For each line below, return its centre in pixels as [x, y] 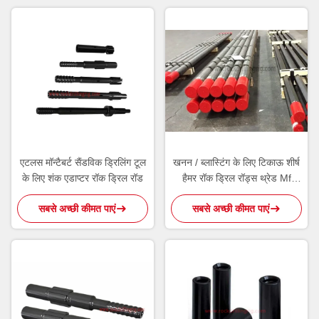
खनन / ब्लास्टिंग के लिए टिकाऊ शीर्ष [236, 162]
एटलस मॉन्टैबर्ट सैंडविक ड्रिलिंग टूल [83, 162]
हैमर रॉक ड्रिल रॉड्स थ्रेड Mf [236, 178]
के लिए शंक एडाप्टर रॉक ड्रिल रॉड [83, 178]
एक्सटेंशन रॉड [236, 193]
